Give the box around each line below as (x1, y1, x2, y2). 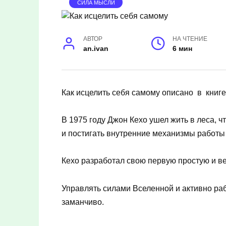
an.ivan (83, 44, 109, 52)
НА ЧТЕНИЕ (173, 35, 208, 42)
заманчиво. (62, 197, 104, 206)
